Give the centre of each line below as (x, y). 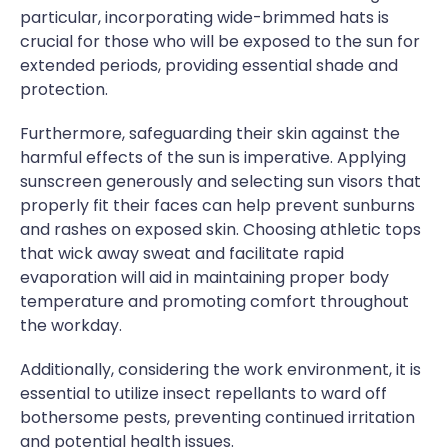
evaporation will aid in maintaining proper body (204, 277)
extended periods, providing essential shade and (209, 65)
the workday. (71, 325)
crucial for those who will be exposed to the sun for (220, 41)
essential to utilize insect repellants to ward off (203, 393)
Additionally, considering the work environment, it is (220, 369)
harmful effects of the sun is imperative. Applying (213, 157)
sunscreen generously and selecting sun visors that (220, 181)
